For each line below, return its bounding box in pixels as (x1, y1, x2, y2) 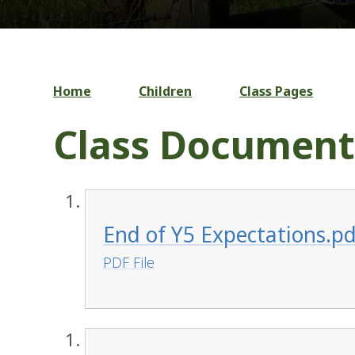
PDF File (103, 253, 155, 273)
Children (139, 82, 193, 100)
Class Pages (239, 82, 314, 100)
